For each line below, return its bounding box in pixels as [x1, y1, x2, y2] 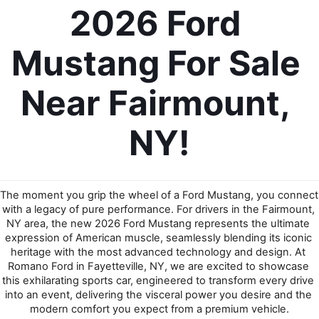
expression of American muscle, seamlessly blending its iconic [4, 231, 312, 245]
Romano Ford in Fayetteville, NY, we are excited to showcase [7, 260, 309, 273]
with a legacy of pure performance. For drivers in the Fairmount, [1, 203, 315, 216]
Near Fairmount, [21, 82, 291, 125]
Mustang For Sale [11, 42, 300, 85]
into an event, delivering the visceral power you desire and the [4, 288, 312, 302]
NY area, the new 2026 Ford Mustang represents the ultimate [6, 217, 310, 231]
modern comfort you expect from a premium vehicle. [30, 303, 289, 316]
